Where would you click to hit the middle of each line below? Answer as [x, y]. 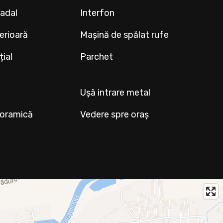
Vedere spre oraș [115, 115]
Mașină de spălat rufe [125, 35]
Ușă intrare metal [115, 93]
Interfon [98, 13]
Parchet [97, 57]
